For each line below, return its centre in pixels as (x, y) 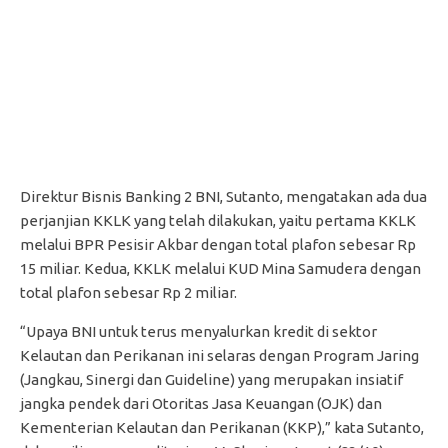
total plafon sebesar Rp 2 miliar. (128, 292)
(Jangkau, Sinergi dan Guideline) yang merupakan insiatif (211, 379)
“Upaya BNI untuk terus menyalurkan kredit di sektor (198, 331)
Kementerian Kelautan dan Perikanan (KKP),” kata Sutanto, (222, 427)
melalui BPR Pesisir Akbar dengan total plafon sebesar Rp (218, 244)
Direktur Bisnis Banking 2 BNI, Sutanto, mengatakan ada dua (223, 196)
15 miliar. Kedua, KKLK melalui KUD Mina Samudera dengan (220, 268)
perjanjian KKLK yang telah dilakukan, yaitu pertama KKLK (218, 220)
